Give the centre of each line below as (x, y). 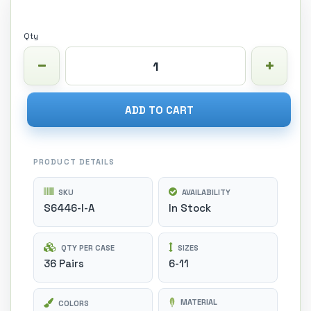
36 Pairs (64, 263)
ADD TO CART (159, 110)
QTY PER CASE (87, 248)
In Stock (190, 208)
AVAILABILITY (205, 192)
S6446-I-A (69, 208)
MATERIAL (198, 302)
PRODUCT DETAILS (74, 162)
